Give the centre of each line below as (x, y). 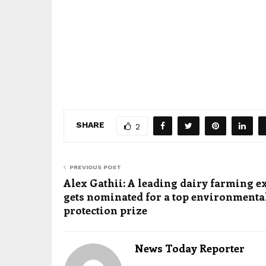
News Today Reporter (190, 248)
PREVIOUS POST (95, 167)
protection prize (105, 210)
